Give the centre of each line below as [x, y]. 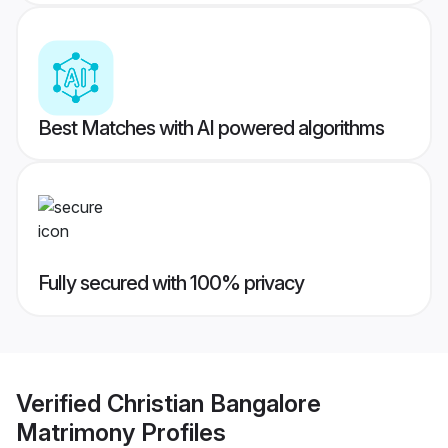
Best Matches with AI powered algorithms [211, 128]
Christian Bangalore [214, 403]
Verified [61, 403]
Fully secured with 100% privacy [171, 283]
